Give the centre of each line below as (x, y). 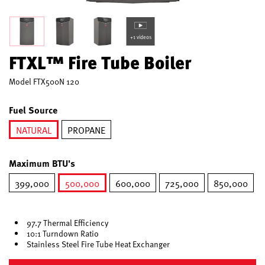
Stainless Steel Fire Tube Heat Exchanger (98, 244)
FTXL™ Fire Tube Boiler (100, 62)
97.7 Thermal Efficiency (67, 223)
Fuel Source (33, 110)
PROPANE (86, 130)
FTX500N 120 (56, 81)
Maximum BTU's (42, 163)
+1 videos (140, 37)
